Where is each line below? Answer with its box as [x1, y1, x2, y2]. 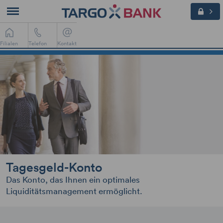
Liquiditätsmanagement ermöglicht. [6, 185, 142, 196]
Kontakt [57, 39, 77, 47]
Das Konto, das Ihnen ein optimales [6, 173, 140, 185]
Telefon [28, 39, 47, 47]
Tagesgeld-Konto [6, 158, 102, 175]
